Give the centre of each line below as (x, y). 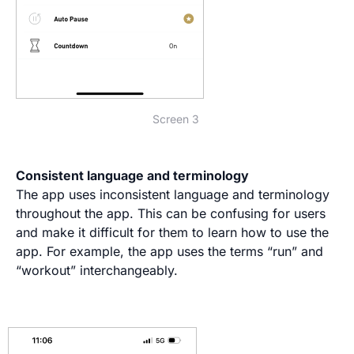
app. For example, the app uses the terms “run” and (169, 251)
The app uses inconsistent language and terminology (173, 194)
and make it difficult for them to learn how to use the (172, 232)
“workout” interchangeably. (97, 270)
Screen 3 (176, 119)
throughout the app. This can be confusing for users (171, 213)
